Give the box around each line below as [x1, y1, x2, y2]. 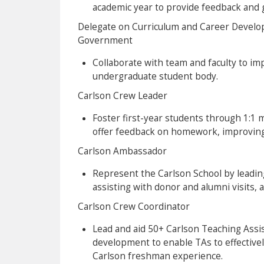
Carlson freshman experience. [93, 249, 223, 262]
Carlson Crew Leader [78, 89, 167, 102]
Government [78, 34, 133, 47]
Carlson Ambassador [78, 144, 167, 157]
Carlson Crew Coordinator [78, 200, 190, 213]
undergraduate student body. [93, 70, 218, 82]
